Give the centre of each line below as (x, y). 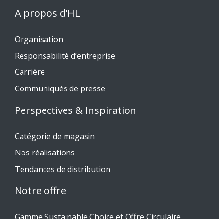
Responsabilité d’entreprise (65, 55)
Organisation (39, 39)
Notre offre (40, 191)
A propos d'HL (47, 13)
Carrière (30, 72)
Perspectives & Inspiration (76, 110)
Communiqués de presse (60, 88)
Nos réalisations (45, 153)
